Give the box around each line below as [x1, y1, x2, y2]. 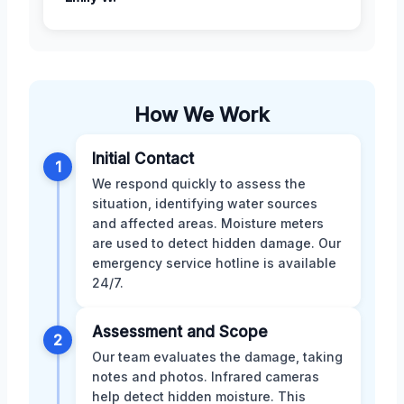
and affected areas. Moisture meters [92, 216, 324, 232]
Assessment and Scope [92, 323, 268, 342]
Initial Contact [92, 150, 194, 169]
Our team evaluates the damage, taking [92, 349, 343, 365]
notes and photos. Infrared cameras [92, 369, 319, 385]
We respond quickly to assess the [92, 176, 306, 192]
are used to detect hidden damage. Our [92, 235, 341, 252]
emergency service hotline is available [92, 255, 336, 271]
